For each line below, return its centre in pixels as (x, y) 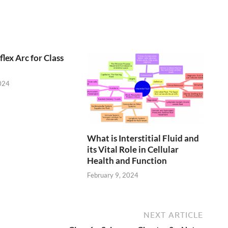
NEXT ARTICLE (173, 215)
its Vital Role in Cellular (133, 149)
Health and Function (127, 160)
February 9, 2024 (113, 175)
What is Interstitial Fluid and (143, 138)
